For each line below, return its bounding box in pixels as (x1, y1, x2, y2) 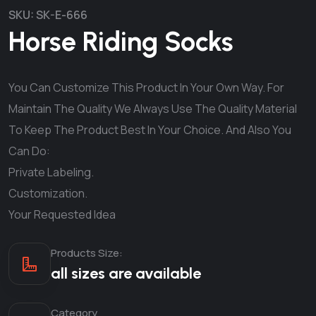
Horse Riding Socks (8, 25, 233, 58)
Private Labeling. (8, 164, 94, 180)
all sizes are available (51, 263, 201, 283)
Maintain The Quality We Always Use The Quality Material (8, 101, 297, 116)
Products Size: (51, 245, 123, 260)
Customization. (8, 186, 87, 201)
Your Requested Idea (8, 207, 116, 222)
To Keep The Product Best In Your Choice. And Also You (8, 122, 291, 138)
